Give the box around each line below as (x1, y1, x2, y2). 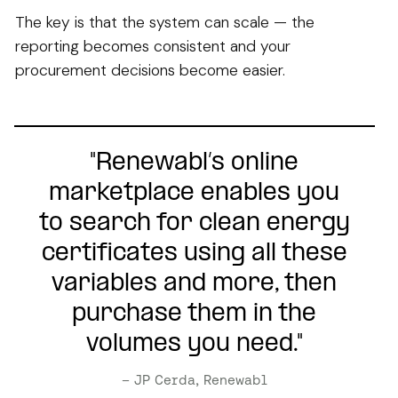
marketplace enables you (49, 179, 340, 206)
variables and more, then (52, 270, 338, 297)
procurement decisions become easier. (15, 60, 285, 80)
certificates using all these (41, 240, 347, 267)
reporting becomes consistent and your (15, 36, 291, 56)
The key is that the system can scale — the (15, 12, 314, 32)
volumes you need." (85, 330, 303, 357)
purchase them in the (72, 300, 317, 327)
